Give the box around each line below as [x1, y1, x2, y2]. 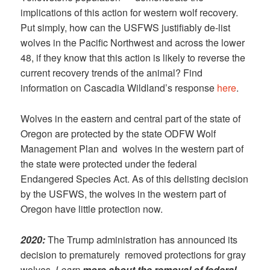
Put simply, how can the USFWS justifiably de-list [20, 20, 231, 35]
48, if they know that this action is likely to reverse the [20, 51, 246, 65]
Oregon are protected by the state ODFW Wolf [20, 127, 216, 141]
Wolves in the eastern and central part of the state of [20, 111, 241, 126]
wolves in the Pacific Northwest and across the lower [20, 36, 245, 50]
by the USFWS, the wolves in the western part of [20, 187, 227, 201]
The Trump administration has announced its [45, 232, 238, 246]
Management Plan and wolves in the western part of [20, 142, 244, 156]
